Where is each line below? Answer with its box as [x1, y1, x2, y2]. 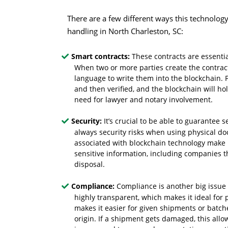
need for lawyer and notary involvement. [74, 94, 213, 104]
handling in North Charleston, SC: [67, 26, 183, 37]
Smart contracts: [71, 51, 132, 61]
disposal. [74, 159, 105, 169]
